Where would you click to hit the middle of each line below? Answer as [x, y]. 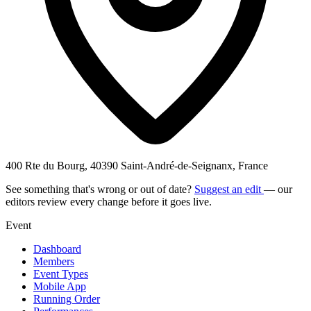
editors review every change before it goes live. [109, 201]
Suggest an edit [229, 189]
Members [54, 261]
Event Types [61, 274]
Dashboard [57, 249]
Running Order [67, 299]
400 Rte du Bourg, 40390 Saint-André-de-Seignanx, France [137, 165]
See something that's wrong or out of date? [100, 189]
